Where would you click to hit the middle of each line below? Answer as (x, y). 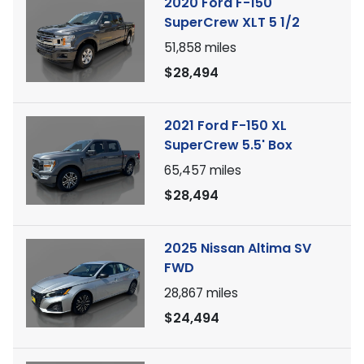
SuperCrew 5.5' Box (228, 145)
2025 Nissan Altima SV (238, 248)
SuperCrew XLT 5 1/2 (232, 22)
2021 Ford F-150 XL (225, 126)
